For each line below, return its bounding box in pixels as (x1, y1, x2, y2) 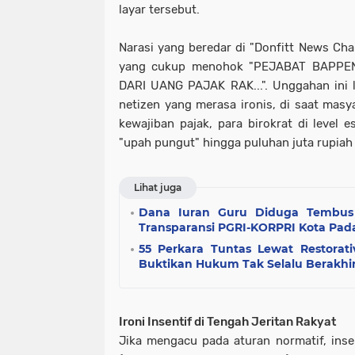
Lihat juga (134, 181, 181, 194)
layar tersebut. (119, 2, 200, 17)
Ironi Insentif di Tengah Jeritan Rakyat (119, 315, 336, 330)
